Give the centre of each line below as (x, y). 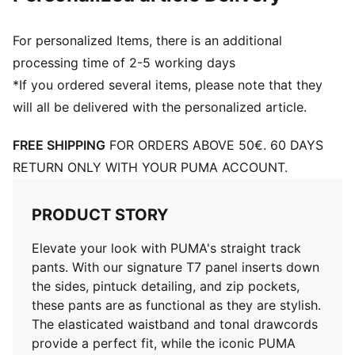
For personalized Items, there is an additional (147, 40)
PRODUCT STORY (100, 215)
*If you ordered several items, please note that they (168, 85)
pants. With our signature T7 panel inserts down (176, 267)
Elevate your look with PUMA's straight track (166, 248)
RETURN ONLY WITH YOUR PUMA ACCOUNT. (150, 167)
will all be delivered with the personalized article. (160, 107)
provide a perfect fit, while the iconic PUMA (164, 343)
